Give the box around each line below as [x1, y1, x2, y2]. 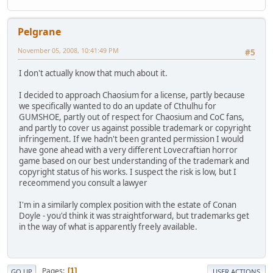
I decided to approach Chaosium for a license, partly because [19, 90, 245, 101]
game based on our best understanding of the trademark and [19, 155, 249, 167]
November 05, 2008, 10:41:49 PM [18, 46, 119, 55]
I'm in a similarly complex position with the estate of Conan [19, 199, 236, 211]
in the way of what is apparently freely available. [19, 221, 197, 233]
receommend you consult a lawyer [19, 177, 147, 189]
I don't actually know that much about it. [19, 68, 168, 79]
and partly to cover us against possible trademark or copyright [19, 122, 251, 134]
